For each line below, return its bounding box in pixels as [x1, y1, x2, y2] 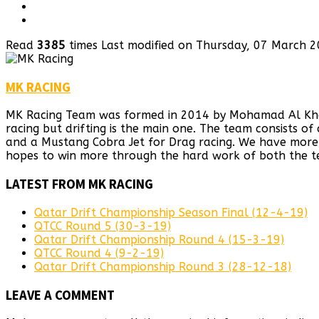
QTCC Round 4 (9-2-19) [34, 246, 164, 260]
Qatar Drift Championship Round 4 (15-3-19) [34, 232, 284, 246]
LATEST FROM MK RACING [6, 176, 153, 193]
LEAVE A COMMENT [6, 286, 115, 303]
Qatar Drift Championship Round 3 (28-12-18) [34, 259, 291, 273]
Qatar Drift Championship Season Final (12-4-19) [34, 205, 308, 219]
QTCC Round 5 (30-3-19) [34, 219, 171, 233]
